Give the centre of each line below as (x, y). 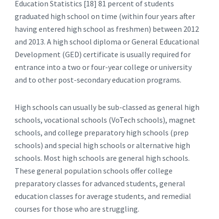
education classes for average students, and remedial (103, 196)
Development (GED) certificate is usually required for (103, 54)
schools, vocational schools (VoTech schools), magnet (105, 120)
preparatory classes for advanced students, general (100, 183)
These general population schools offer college (94, 171)
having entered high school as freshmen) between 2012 (107, 29)
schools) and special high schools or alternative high (102, 145)
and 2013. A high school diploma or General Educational (107, 42)
